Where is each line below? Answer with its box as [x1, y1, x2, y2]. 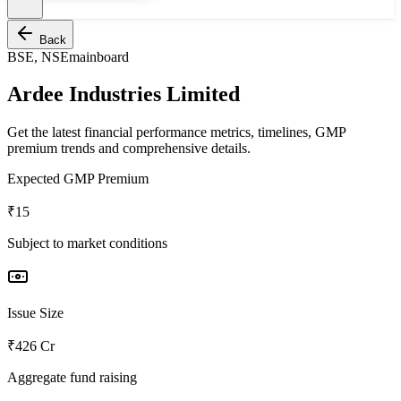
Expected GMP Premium [7, 171, 149, 187]
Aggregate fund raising [7, 370, 137, 386]
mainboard [69, 48, 129, 64]
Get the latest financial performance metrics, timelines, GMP [7, 124, 346, 141]
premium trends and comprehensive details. [7, 141, 251, 157]
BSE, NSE [7, 48, 69, 64]
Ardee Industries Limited [7, 82, 240, 107]
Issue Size [7, 305, 64, 321]
